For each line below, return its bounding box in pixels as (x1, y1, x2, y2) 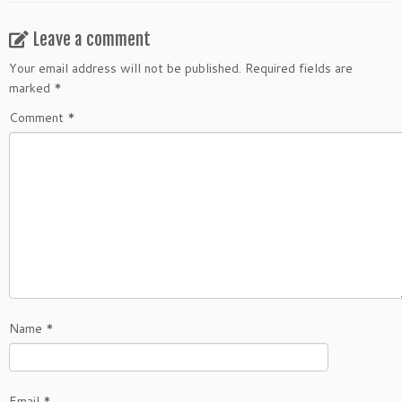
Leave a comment (33, 29, 151, 50)
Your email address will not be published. (9, 59, 241, 77)
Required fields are (245, 59, 353, 77)
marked (9, 79, 54, 97)
